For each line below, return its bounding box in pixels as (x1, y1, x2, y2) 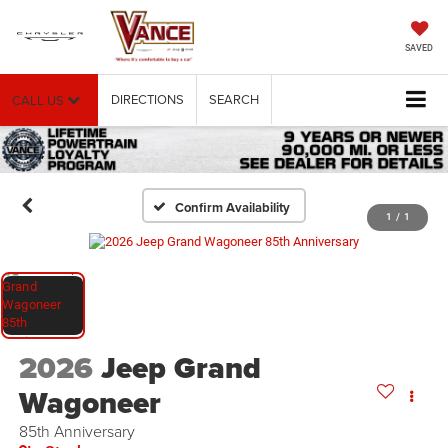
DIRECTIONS (111, 90, 184, 109)
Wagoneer (18, 381, 161, 426)
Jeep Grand (100, 346, 261, 391)
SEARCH (209, 90, 259, 109)
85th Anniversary (18, 420, 135, 443)
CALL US (12, 91, 67, 110)
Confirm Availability (175, 197, 291, 217)
